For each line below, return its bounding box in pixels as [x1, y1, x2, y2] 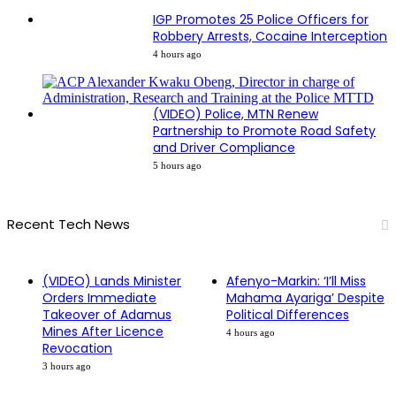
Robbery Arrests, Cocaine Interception [153, 27, 387, 45]
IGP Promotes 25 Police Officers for [153, 10, 369, 28]
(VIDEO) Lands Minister [42, 271, 181, 290]
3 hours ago [42, 360, 91, 371]
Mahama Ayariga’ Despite [225, 288, 385, 307]
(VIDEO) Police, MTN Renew [153, 104, 318, 123]
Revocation [42, 339, 112, 357]
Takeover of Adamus [42, 305, 171, 324]
